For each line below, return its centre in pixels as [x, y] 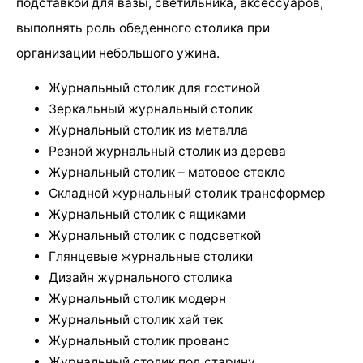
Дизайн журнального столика [141, 278]
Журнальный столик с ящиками [147, 215]
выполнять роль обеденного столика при [143, 28]
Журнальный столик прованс [139, 341]
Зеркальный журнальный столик [151, 109]
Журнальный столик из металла [148, 130]
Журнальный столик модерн [137, 299]
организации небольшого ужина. [118, 53]
